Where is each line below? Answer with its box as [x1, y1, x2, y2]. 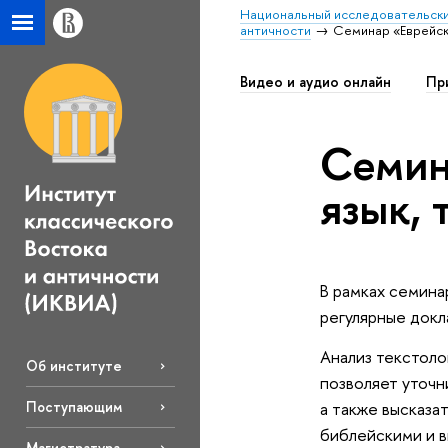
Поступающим [25, 397, 122, 417]
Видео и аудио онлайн [240, 71, 391, 92]
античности [240, 21, 311, 39]
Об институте [25, 356, 122, 376]
